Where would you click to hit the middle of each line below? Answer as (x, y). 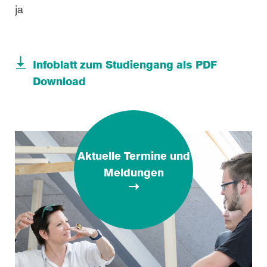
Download (59, 81)
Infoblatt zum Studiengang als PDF (125, 64)
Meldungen (133, 172)
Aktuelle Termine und (133, 155)
